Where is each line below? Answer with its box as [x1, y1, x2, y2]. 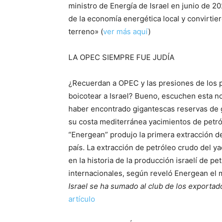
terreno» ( [68, 27, 103, 37]
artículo [68, 194, 95, 204]
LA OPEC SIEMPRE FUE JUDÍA [68, 53, 174, 62]
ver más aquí [103, 27, 148, 37]
